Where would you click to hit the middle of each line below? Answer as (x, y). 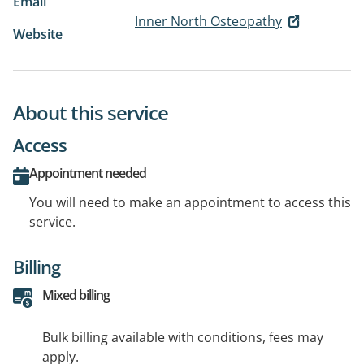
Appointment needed (88, 173)
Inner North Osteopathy (208, 21)
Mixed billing (76, 295)
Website (38, 34)
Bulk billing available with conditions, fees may (183, 337)
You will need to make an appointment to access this (190, 202)
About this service (91, 112)
